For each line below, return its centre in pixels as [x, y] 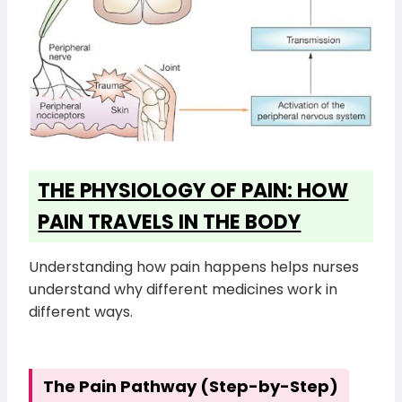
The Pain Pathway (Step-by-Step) [191, 386]
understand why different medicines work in [184, 290]
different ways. [81, 312]
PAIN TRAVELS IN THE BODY [170, 223]
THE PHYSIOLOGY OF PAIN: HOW [193, 191]
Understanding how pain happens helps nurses [194, 267]
